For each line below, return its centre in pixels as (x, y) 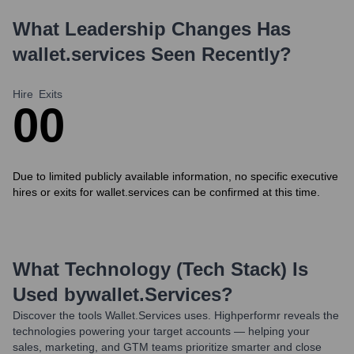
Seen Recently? (218, 54)
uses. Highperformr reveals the (260, 315)
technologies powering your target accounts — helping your (161, 331)
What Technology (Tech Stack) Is (160, 269)
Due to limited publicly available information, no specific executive (175, 176)
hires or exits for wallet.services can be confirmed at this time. (166, 192)
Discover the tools (57, 315)
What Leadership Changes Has (152, 29)
